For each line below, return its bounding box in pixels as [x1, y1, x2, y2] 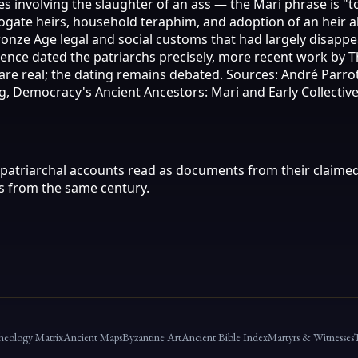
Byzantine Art [122, 329, 181, 344]
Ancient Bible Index [181, 329, 268, 344]
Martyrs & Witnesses [268, 329, 354, 344]
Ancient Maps [63, 329, 122, 344]
